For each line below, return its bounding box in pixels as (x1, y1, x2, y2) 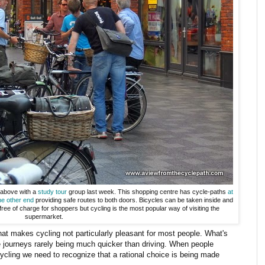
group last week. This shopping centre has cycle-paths (66, 188, 228, 196)
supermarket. (24, 213, 63, 221)
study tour (37, 188, 67, 196)
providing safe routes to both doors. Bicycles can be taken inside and (34, 196, 233, 204)
